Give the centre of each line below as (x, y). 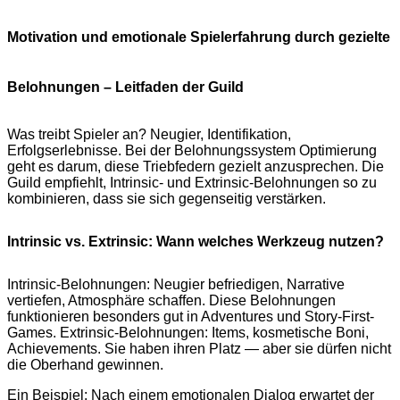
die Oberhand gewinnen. (85, 365)
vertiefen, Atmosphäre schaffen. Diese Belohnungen (171, 301)
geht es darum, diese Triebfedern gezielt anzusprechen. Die (196, 167)
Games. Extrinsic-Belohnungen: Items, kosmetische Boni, (188, 333)
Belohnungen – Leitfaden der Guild (125, 87)
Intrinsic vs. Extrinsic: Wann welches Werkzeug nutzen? (196, 242)
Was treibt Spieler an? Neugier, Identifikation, (149, 135)
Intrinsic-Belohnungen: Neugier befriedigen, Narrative (176, 285)
